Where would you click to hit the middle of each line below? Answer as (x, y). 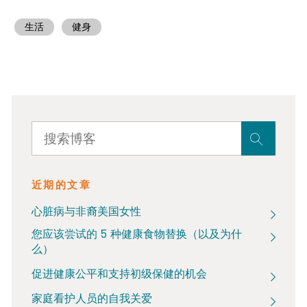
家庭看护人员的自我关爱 (91, 298)
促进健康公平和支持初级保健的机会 (119, 274)
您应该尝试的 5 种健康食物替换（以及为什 (136, 234)
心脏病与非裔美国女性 (86, 211)
